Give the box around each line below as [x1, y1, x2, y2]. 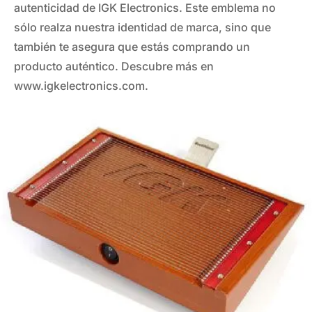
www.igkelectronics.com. [14, 79, 148, 93]
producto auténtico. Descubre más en [14, 59, 214, 74]
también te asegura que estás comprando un [14, 40, 250, 54]
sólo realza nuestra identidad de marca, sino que [14, 20, 271, 35]
